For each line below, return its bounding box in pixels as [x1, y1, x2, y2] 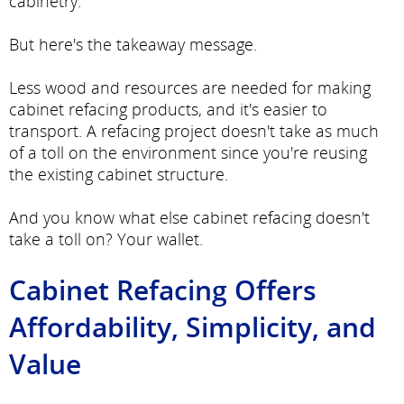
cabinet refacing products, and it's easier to [9, 97, 327, 120]
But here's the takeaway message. [9, 32, 257, 55]
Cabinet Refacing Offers [9, 271, 317, 308]
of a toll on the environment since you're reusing [9, 141, 367, 163]
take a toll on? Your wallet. [9, 227, 203, 250]
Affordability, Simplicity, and [9, 308, 376, 345]
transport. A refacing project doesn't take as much [9, 119, 379, 142]
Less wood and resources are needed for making [9, 76, 371, 98]
